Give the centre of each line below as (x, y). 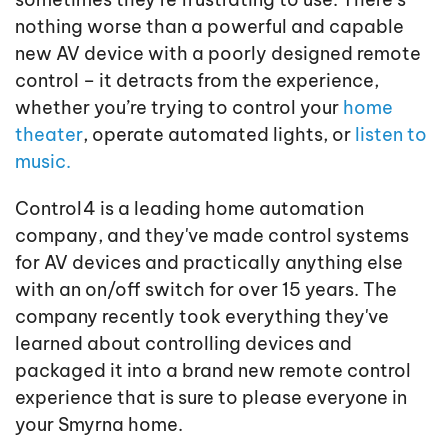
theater (49, 134)
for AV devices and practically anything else (209, 262)
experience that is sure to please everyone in (211, 397)
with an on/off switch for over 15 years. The (206, 289)
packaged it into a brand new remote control (213, 370)
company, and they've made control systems (212, 235)
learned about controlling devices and (183, 343)
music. (43, 161)
